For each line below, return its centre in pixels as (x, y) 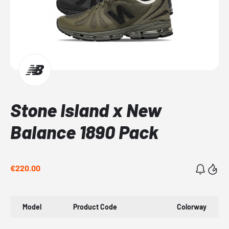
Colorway (191, 207)
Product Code (95, 207)
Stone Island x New (86, 109)
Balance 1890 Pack (84, 131)
